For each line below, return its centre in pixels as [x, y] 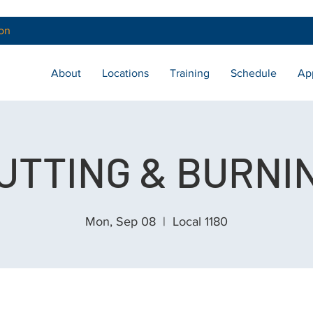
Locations [125, 73]
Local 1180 [200, 221]
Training [190, 73]
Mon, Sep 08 [121, 221]
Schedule [254, 73]
